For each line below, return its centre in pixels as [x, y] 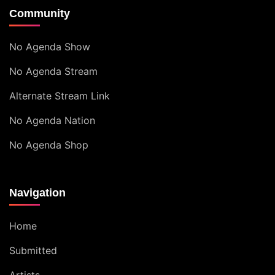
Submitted [33, 250]
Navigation [37, 192]
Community [40, 13]
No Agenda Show [50, 46]
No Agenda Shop [49, 145]
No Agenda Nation [52, 120]
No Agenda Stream [53, 71]
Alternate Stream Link [60, 95]
